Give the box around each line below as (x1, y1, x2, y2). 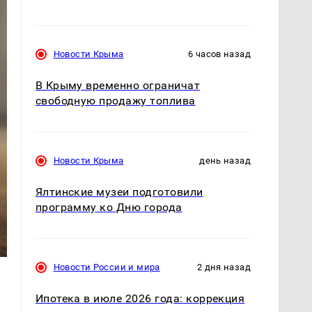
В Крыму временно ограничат (35, 78, 201, 92)
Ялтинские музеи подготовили (35, 185, 203, 198)
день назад (199, 155, 251, 166)
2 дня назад (196, 261, 251, 272)
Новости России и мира (53, 261, 160, 272)
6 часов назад (188, 48, 251, 59)
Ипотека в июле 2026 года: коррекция (35, 292, 245, 305)
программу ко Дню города (35, 200, 182, 214)
